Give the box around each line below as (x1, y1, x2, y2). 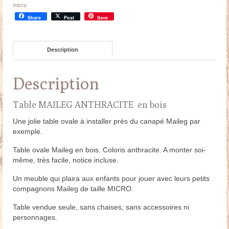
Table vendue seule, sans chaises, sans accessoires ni (13, 203, 189, 212)
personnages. (13, 213, 57, 222)
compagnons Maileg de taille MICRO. (13, 185, 133, 193)
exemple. (13, 127, 42, 136)
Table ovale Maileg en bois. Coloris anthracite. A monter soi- (13, 146, 206, 154)
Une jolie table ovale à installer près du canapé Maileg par (13, 117, 200, 126)
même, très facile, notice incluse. (13, 156, 119, 165)
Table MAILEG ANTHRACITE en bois (13, 99, 167, 110)
